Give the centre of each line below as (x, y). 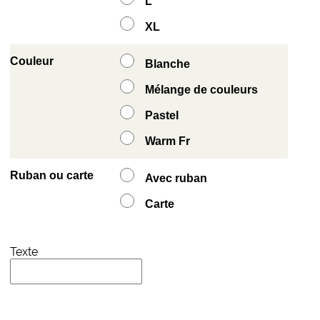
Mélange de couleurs (201, 90)
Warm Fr (167, 141)
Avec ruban (176, 179)
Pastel (161, 116)
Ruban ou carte (51, 176)
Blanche (167, 64)
